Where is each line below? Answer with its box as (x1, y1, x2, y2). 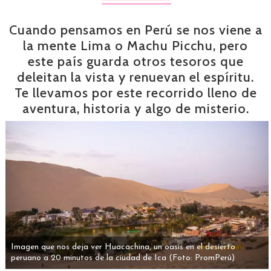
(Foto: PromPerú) (168, 253, 235, 263)
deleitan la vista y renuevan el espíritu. (17, 69, 254, 85)
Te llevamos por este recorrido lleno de (14, 85, 257, 100)
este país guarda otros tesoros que (27, 53, 244, 69)
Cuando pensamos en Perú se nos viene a (8, 22, 263, 38)
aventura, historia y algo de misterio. (22, 100, 249, 116)
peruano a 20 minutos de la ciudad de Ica (10, 253, 166, 263)
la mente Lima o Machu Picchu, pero (23, 38, 248, 53)
